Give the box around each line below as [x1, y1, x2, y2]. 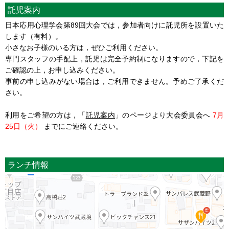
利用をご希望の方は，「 [5, 110, 86, 119]
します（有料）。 [5, 32, 62, 40]
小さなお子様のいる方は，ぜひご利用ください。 [5, 43, 163, 52]
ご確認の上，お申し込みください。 [5, 65, 120, 74]
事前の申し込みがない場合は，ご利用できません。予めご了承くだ [5, 77, 224, 85]
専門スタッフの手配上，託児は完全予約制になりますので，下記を [5, 54, 224, 63]
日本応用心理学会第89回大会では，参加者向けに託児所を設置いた [5, 20, 224, 29]
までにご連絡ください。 [44, 122, 123, 130]
